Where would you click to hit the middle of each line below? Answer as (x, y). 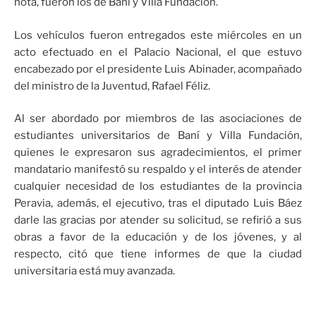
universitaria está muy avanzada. (95, 271)
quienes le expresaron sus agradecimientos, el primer (158, 153)
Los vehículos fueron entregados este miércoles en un (158, 35)
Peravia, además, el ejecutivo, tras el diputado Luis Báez (158, 203)
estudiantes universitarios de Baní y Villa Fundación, (158, 136)
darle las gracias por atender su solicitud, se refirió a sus (158, 220)
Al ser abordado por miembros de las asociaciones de (158, 119)
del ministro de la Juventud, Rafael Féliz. (112, 86)
